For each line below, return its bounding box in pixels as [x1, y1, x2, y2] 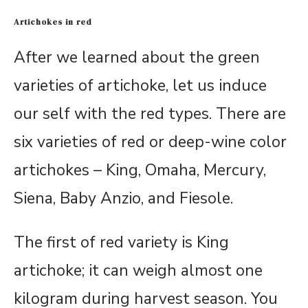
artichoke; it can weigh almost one [14, 260, 263, 282]
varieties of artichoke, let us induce [14, 75, 267, 97]
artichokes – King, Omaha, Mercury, [14, 159, 266, 181]
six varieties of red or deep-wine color [14, 131, 287, 153]
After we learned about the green [14, 47, 260, 69]
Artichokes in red [14, 16, 92, 28]
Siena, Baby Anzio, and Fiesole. [14, 188, 233, 210]
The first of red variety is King [14, 232, 229, 254]
